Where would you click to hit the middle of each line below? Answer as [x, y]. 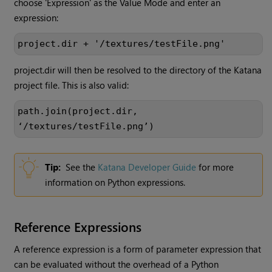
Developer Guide [161, 167]
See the [82, 167]
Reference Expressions [78, 227]
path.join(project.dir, [78, 111]
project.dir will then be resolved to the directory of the [124, 70]
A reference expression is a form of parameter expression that [138, 249]
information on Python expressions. [115, 182]
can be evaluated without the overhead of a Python [117, 264]
